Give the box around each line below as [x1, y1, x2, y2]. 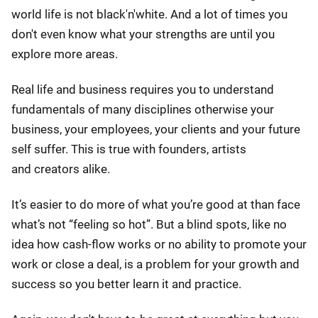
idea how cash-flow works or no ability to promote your [11, 237, 307, 251]
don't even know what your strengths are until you [11, 27, 275, 41]
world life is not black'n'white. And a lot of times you [11, 7, 287, 21]
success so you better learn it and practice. [11, 277, 241, 291]
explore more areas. [11, 47, 118, 61]
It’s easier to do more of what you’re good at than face [11, 197, 300, 212]
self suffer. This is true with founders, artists [11, 142, 246, 156]
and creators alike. [11, 162, 110, 176]
